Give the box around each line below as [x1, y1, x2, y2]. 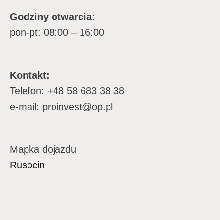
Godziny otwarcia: [10, 11, 95, 22]
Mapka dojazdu [10, 144, 76, 155]
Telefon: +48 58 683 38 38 [10, 85, 124, 96]
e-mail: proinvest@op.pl [10, 101, 113, 112]
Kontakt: [10, 70, 50, 81]
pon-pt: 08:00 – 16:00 [10, 27, 104, 38]
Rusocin [10, 160, 45, 170]
